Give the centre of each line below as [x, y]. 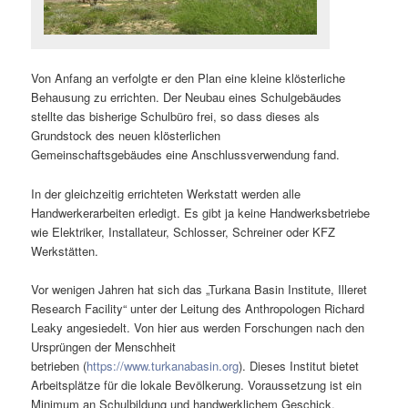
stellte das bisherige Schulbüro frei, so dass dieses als [176, 117]
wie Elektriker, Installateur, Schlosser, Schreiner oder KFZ [184, 231]
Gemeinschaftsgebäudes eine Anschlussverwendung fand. [186, 155]
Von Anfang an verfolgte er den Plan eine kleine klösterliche [189, 78]
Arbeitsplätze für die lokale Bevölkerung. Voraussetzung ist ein [197, 384]
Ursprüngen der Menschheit [104, 346]
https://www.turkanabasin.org [163, 365]
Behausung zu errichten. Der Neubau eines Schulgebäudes [187, 97]
